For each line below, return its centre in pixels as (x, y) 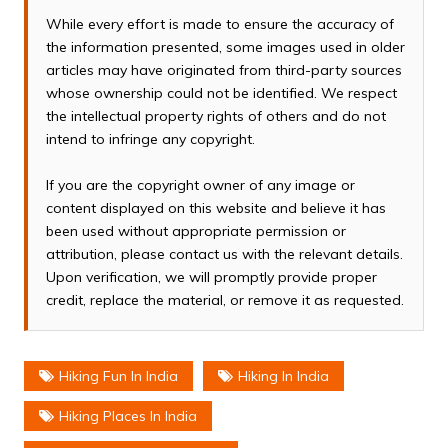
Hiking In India (283, 376)
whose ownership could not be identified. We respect (221, 93)
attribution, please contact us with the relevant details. (224, 254)
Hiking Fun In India (118, 376)
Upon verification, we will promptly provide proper (211, 277)
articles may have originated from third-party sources (223, 70)
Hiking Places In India (127, 416)
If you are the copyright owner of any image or (200, 185)
